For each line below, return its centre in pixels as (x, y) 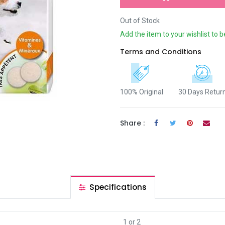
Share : (132, 123)
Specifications (117, 187)
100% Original (142, 92)
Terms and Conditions (161, 52)
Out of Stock (140, 21)
